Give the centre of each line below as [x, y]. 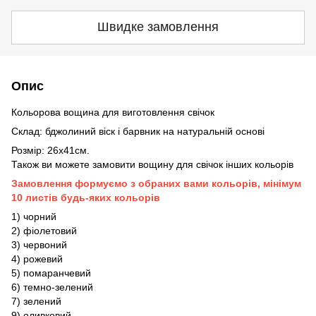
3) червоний [39, 244]
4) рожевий [37, 259]
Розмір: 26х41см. [50, 150]
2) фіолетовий [44, 230]
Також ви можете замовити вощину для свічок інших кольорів [152, 164]
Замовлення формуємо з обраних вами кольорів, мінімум [156, 183]
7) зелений [36, 301]
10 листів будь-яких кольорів [86, 197]
